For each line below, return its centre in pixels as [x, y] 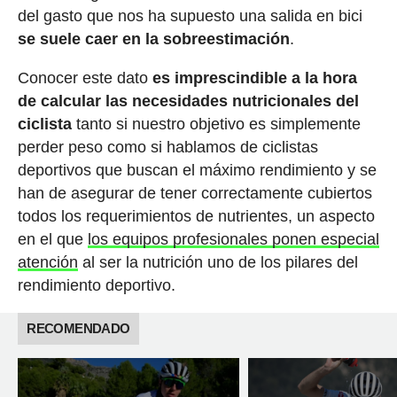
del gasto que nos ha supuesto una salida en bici [190, 16]
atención [47, 263]
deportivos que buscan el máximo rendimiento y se [197, 171]
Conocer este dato [85, 78]
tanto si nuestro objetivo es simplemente [216, 125]
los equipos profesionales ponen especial [233, 240]
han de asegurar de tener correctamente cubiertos [195, 194]
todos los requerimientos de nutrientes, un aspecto [196, 217]
